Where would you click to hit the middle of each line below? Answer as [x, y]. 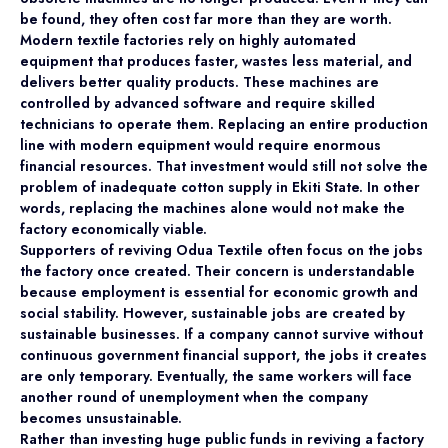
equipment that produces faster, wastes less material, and [216, 60]
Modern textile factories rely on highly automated [188, 39]
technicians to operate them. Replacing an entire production [224, 123]
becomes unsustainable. [101, 417]
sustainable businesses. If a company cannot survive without [221, 333]
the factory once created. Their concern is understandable [217, 270]
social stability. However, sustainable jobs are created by [212, 312]
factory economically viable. [113, 228]
